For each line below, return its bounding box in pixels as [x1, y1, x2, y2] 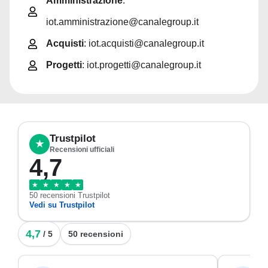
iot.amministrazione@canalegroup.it [46, 17, 199, 27]
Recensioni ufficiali [50, 145, 114, 154]
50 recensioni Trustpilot [29, 191, 110, 200]
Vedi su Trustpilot [29, 200, 95, 209]
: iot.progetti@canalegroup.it [82, 60, 202, 70]
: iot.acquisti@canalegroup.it [84, 38, 205, 48]
